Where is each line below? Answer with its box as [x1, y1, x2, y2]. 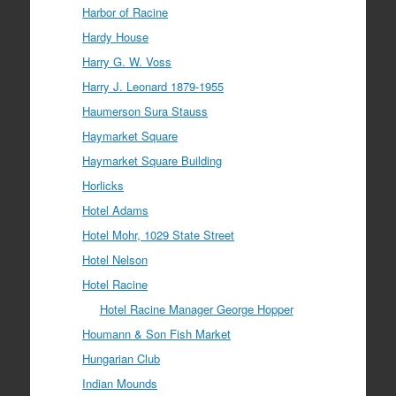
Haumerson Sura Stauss [82, 102, 209, 119]
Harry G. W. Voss [82, 52, 172, 70]
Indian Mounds [82, 374, 158, 392]
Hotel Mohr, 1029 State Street [82, 225, 235, 243]
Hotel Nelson [82, 250, 148, 268]
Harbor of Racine [82, 3, 169, 20]
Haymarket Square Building [82, 151, 223, 169]
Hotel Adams [82, 201, 149, 218]
